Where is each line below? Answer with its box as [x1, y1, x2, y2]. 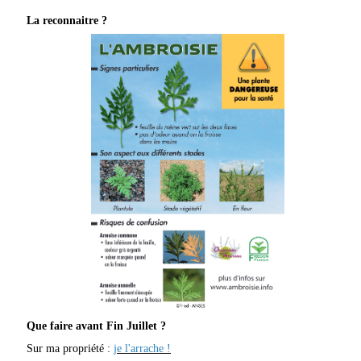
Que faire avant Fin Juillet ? [27, 320, 166, 333]
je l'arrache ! [114, 342, 171, 355]
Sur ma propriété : [27, 342, 114, 355]
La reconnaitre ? [27, 14, 107, 27]
